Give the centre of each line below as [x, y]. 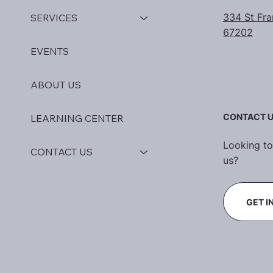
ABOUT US [56, 85]
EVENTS [50, 51]
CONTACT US [62, 152]
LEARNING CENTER [77, 119]
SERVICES [54, 18]
